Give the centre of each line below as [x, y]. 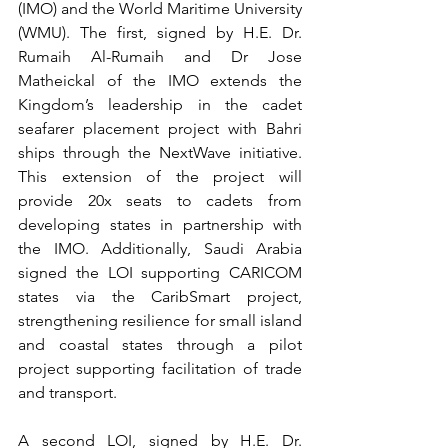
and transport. [67, 392]
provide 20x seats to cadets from [160, 200]
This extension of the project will [160, 176]
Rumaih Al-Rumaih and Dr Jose [160, 56]
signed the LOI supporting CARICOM [160, 272]
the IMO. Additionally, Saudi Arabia [160, 248]
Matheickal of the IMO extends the [160, 80]
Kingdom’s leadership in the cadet [160, 104]
